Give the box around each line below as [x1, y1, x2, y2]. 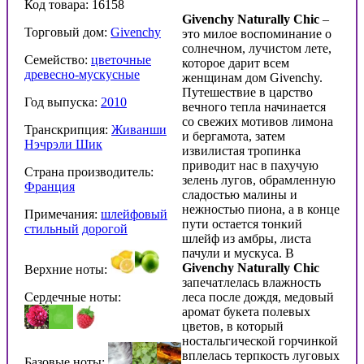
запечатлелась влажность [182, 275, 321, 289]
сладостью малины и [182, 187, 297, 201]
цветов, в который [182, 318, 284, 333]
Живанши [111, 122, 167, 136]
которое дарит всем [182, 55, 289, 70]
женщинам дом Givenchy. [182, 70, 323, 84]
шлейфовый [101, 206, 167, 221]
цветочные [91, 52, 151, 67]
